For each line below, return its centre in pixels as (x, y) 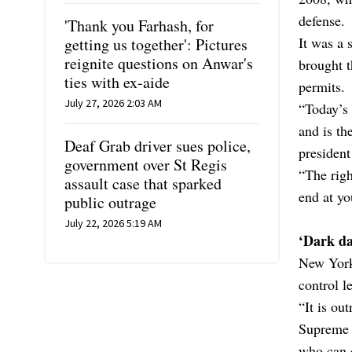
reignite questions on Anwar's (159, 63)
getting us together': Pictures (156, 44)
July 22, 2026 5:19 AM (113, 223)
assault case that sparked (143, 183)
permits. (322, 86)
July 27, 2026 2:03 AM (113, 103)
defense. (322, 20)
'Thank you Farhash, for (139, 25)
